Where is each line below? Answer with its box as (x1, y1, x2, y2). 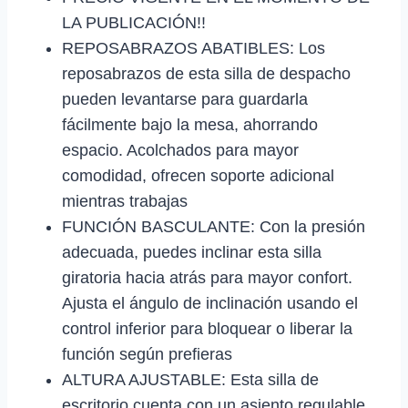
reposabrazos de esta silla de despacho (62, 64, 351, 83)
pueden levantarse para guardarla (62, 89, 308, 108)
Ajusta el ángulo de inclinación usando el (62, 293, 358, 312)
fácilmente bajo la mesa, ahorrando (62, 115, 318, 134)
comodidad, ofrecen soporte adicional (62, 166, 334, 185)
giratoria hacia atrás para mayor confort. (62, 268, 352, 287)
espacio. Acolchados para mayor (62, 140, 299, 159)
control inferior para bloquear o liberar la (62, 319, 352, 338)
